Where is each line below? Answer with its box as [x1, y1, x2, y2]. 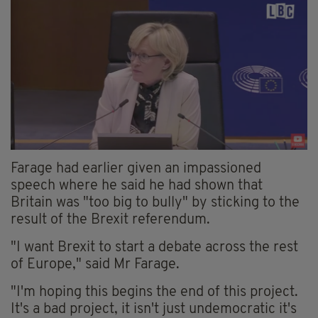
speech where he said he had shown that [11, 178, 263, 193]
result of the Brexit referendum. [11, 212, 210, 227]
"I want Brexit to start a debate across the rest [11, 240, 298, 255]
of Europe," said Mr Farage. [11, 257, 180, 272]
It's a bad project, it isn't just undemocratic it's [11, 302, 297, 317]
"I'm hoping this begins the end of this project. [11, 285, 298, 300]
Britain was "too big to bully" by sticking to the [11, 195, 300, 210]
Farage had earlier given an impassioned [11, 161, 261, 176]
